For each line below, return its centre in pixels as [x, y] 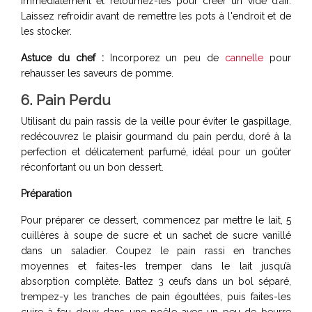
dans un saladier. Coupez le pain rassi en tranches [156, 250]
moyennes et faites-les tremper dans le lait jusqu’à [156, 266]
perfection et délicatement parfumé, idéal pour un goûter [156, 151]
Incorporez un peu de [167, 57]
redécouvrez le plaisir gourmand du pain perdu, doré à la [156, 136]
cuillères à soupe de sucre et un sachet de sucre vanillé [156, 235]
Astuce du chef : [65, 57]
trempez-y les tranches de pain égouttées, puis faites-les [156, 296]
